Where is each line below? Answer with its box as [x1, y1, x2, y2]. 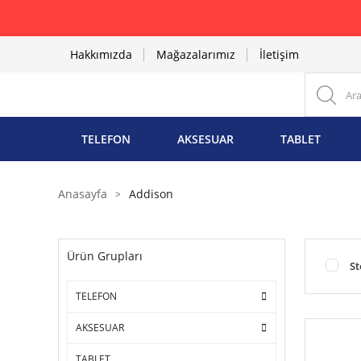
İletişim [259, 47, 299, 62]
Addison [129, 186, 173, 201]
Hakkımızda [70, 47, 132, 62]
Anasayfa [58, 186, 107, 201]
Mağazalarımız [156, 47, 235, 62]
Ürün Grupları [67, 248, 143, 263]
